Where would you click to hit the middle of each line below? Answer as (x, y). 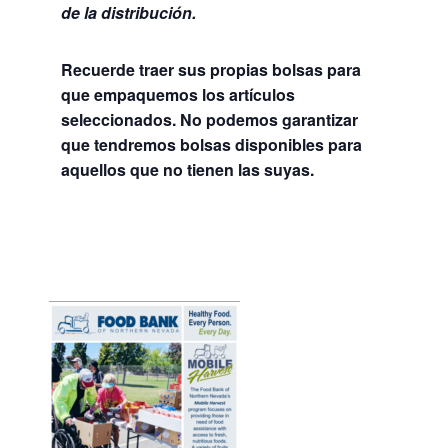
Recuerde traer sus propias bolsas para (210, 70)
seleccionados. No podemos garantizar (209, 120)
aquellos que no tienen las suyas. (187, 170)
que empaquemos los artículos (177, 95)
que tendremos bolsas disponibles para (211, 145)
